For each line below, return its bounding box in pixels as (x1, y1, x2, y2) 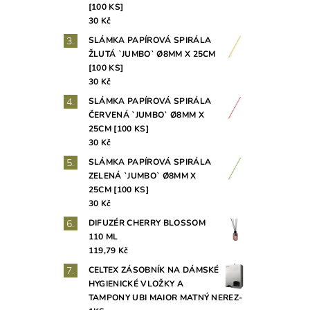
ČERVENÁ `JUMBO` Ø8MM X (88, 109, 204, 121)
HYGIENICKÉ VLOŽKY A (88, 278, 183, 290)
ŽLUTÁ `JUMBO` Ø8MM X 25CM (88, 48, 216, 60)
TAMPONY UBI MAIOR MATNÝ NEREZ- (88, 292, 243, 304)
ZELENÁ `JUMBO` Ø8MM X (88, 170, 197, 182)
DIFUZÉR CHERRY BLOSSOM (88, 217, 206, 229)
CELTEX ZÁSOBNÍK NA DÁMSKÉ (88, 264, 219, 276)
